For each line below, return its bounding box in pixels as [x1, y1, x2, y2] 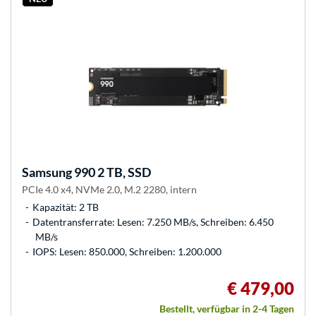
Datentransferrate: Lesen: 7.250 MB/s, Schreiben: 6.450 [32, 216, 274, 229]
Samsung [22, 164, 72, 181]
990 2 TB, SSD [72, 164, 151, 181]
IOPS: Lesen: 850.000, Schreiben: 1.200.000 [32, 245, 221, 258]
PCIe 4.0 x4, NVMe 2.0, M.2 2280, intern [22, 183, 197, 196]
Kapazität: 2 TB [32, 201, 99, 214]
